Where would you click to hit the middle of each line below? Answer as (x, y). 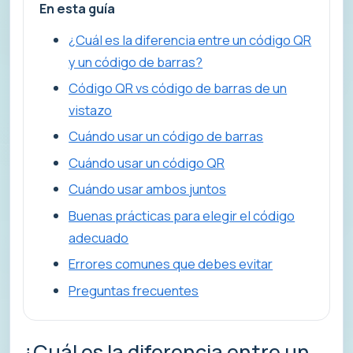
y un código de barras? (136, 61)
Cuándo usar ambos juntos (148, 189)
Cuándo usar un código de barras (166, 136)
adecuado (99, 237)
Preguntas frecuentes (134, 290)
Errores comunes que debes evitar (171, 264)
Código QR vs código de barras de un (178, 87)
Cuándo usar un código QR (147, 162)
